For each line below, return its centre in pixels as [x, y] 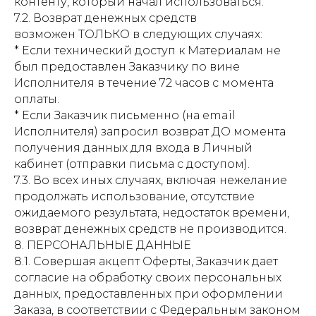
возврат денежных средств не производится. [150, 229]
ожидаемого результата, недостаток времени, [152, 213]
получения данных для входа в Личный [133, 148]
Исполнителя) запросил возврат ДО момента [150, 132]
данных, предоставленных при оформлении [148, 294]
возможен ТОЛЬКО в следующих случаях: [138, 34]
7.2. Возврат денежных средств [105, 18]
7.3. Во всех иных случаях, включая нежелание [151, 180]
